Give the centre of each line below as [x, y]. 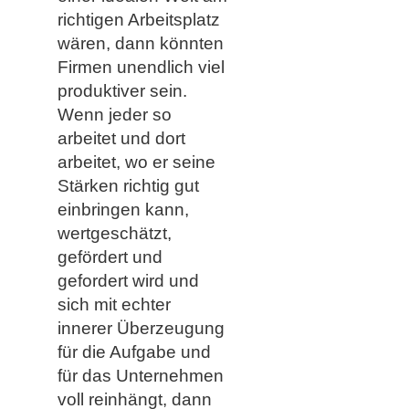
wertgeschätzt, [114, 233]
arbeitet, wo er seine [136, 162]
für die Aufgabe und [134, 351]
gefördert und [110, 257]
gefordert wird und [128, 280]
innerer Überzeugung [141, 328]
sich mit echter [114, 304]
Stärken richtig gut [128, 185]
